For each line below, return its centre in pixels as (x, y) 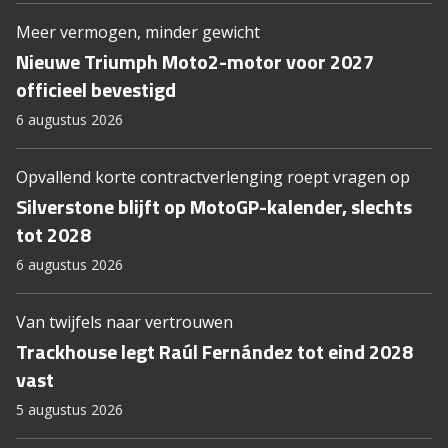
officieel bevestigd (96, 90)
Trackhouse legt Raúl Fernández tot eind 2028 (214, 352)
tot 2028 (53, 235)
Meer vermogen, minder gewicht (138, 32)
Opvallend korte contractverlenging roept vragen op (213, 177)
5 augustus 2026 (69, 410)
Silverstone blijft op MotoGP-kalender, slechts (214, 207)
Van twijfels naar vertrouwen (124, 322)
